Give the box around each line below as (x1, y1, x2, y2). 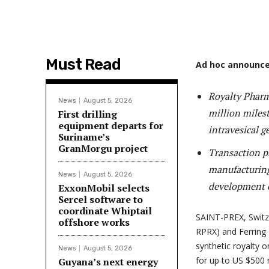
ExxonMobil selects (58, 181, 150, 195)
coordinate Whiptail (58, 204, 152, 217)
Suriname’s (58, 130, 110, 144)
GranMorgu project (58, 142, 148, 155)
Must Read (46, 55, 121, 74)
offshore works (58, 216, 130, 229)
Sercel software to (58, 193, 143, 206)
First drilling (58, 107, 117, 121)
